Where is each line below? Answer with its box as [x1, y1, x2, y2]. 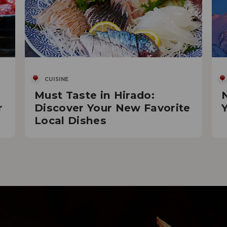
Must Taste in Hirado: [34, 89, 155, 102]
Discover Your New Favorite [34, 101, 191, 115]
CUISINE [44, 76, 69, 83]
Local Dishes [34, 114, 106, 127]
